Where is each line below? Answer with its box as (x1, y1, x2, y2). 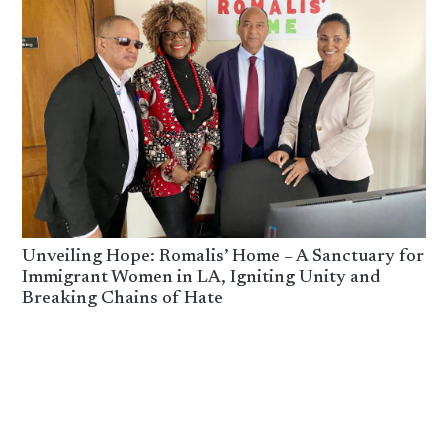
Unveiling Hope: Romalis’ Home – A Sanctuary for (22, 247, 425, 266)
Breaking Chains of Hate (22, 289, 224, 308)
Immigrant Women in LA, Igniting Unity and (22, 268, 381, 287)
